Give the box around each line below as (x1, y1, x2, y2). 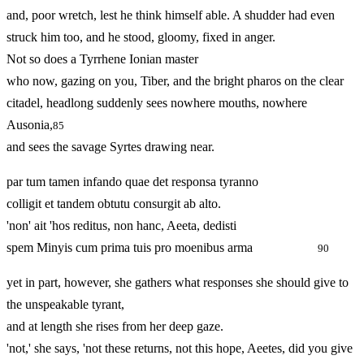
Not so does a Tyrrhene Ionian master (6, 52, 198, 67)
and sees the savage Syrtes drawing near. (6, 140, 214, 154)
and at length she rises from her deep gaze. (6, 319, 223, 334)
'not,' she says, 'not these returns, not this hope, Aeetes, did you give (6, 341, 353, 356)
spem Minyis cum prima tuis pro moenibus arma (6, 240, 318, 255)
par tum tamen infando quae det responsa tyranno (6, 175, 258, 189)
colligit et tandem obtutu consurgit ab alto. (6, 197, 221, 211)
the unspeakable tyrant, (6, 297, 124, 312)
